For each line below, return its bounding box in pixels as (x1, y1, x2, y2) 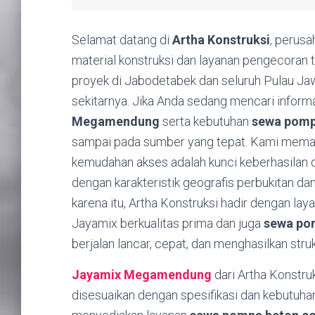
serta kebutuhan (160, 113, 252, 129)
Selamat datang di (72, 32, 172, 47)
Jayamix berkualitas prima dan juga (72, 215, 264, 231)
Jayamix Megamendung (72, 266, 212, 282)
